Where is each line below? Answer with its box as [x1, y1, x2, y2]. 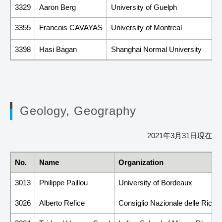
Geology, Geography [20, 104, 136, 117]
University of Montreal [111, 23, 182, 32]
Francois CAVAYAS [39, 23, 103, 32]
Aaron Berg [39, 2, 76, 11]
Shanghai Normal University [111, 45, 202, 54]
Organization [118, 158, 164, 166]
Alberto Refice [39, 198, 85, 207]
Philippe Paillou [39, 178, 88, 187]
